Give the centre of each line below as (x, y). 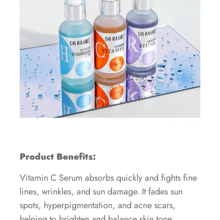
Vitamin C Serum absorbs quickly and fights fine (108, 178)
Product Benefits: (58, 157)
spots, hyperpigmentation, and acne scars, (98, 205)
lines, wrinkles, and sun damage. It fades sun (101, 191)
